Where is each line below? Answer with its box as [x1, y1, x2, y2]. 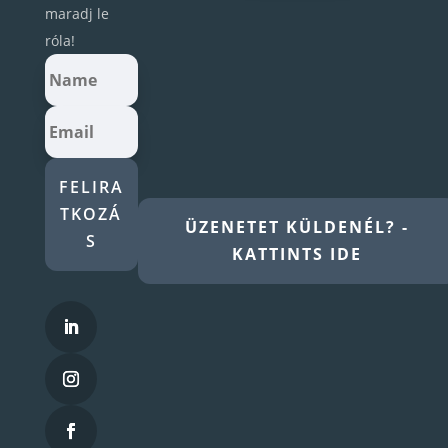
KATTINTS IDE [232, 243, 363, 266]
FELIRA [58, 176, 124, 199]
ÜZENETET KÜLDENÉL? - [185, 216, 410, 239]
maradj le [44, 4, 109, 24]
